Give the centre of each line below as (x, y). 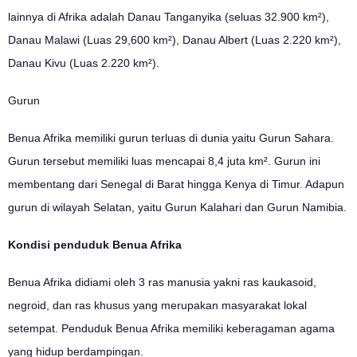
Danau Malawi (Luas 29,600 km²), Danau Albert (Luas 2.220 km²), (175, 39)
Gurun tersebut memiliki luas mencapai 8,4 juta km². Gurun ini (164, 161)
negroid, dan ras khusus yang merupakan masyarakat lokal (157, 305)
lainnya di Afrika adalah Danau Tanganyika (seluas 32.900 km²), (169, 16)
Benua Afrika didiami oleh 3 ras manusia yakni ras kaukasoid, (162, 282)
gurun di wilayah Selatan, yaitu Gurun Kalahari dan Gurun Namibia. (177, 207)
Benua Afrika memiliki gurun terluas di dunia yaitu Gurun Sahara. (171, 137)
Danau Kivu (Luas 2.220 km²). (84, 63)
